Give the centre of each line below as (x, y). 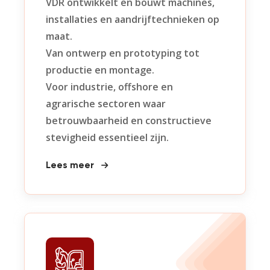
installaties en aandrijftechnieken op (133, 19)
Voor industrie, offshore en (109, 87)
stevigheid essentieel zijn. (107, 137)
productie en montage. (100, 70)
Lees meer (71, 166)
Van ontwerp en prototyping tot (123, 53)
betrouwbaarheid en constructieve (129, 121)
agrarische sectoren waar (106, 104)
